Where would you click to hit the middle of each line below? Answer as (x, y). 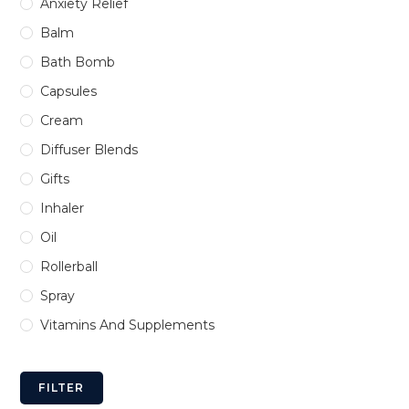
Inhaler (63, 208)
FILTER (62, 387)
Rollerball (69, 266)
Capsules (69, 91)
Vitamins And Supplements (128, 325)
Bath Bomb (78, 62)
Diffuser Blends (89, 149)
